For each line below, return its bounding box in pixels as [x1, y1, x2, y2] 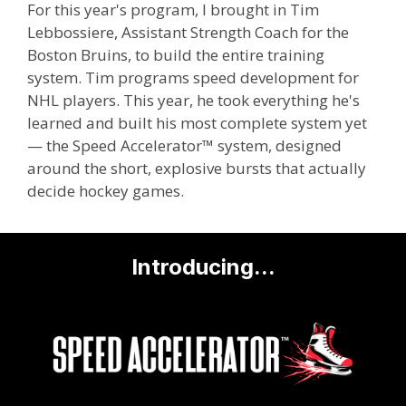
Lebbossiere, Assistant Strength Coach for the [27, 21, 349, 43]
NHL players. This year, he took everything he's [27, 89, 360, 111]
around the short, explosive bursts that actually [27, 157, 366, 179]
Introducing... [130, 254, 275, 281]
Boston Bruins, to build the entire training [27, 43, 324, 65]
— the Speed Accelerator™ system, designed [27, 134, 342, 156]
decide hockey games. [27, 179, 184, 201]
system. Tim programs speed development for [27, 66, 359, 88]
